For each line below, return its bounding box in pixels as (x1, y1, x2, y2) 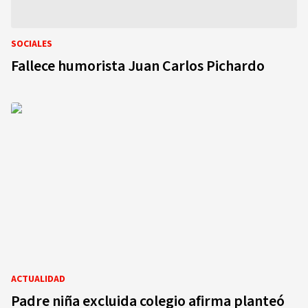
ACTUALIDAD (11, 272, 65, 286)
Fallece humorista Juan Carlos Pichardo (11, 55, 265, 77)
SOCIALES (11, 37, 52, 51)
